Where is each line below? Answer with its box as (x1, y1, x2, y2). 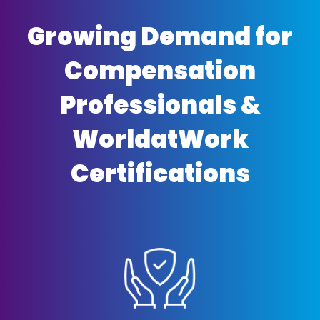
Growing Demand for (27, 19, 293, 54)
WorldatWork (71, 121, 249, 156)
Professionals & (59, 87, 261, 122)
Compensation (64, 53, 256, 88)
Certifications (70, 156, 250, 191)
